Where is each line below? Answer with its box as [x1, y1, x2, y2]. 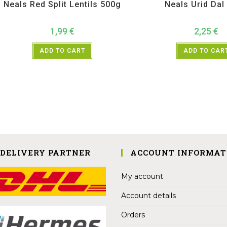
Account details [121, 191, 176, 200]
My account [121, 171, 163, 181]
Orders [121, 210, 145, 219]
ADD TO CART [40, 47, 86, 55]
